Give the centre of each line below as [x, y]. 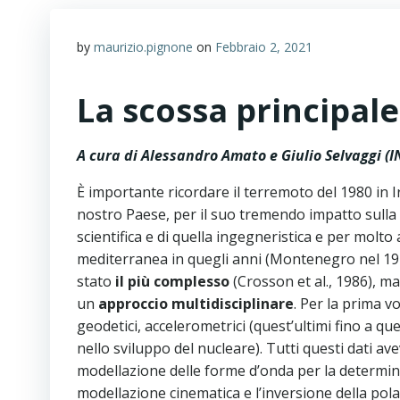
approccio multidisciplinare [196, 304]
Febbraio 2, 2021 [264, 47]
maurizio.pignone [143, 47]
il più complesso [171, 281]
